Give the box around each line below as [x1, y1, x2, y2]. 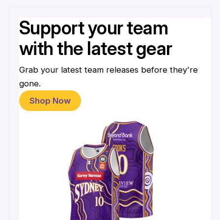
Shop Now [29, 96, 71, 106]
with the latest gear [19, 37, 172, 59]
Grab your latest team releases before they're [19, 65, 198, 75]
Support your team [19, 16, 168, 39]
